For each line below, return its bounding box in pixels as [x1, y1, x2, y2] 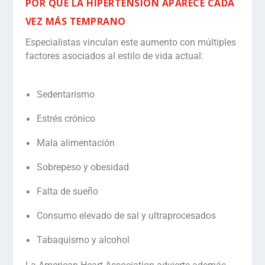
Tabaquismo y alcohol [36, 234, 130, 245]
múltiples [197, 37, 236, 49]
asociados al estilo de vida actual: [62, 50, 203, 62]
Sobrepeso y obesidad [36, 161, 129, 173]
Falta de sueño [36, 185, 98, 197]
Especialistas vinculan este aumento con [25, 37, 198, 49]
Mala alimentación [36, 137, 115, 149]
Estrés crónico [36, 113, 95, 125]
